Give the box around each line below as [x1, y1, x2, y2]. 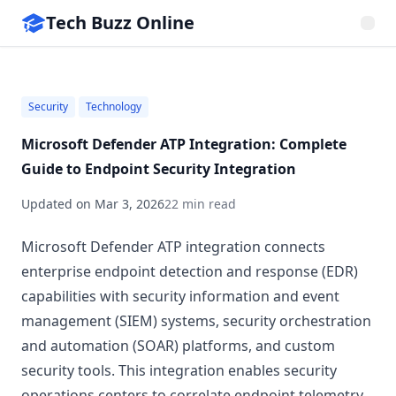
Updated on [21, 195, 95, 212]
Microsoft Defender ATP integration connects [21, 237, 325, 256]
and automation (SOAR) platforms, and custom [21, 336, 335, 355]
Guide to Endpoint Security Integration [21, 159, 296, 179]
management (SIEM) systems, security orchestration [21, 311, 371, 331]
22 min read [164, 195, 236, 212]
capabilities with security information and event [21, 286, 339, 306]
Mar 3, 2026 [95, 195, 164, 212]
